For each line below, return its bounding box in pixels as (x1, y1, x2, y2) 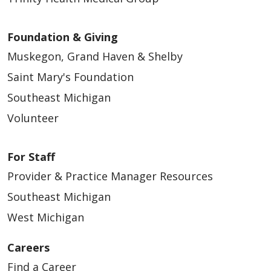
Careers (7, 240, 50, 255)
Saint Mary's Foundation (7, 70, 134, 85)
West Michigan (7, 210, 84, 225)
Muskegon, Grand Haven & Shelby (7, 49, 183, 64)
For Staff (7, 149, 55, 165)
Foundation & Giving (7, 30, 118, 45)
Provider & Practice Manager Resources (7, 169, 213, 184)
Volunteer (7, 111, 59, 126)
